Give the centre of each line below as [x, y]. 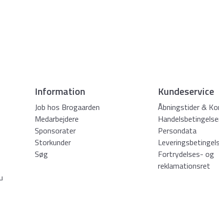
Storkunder [53, 142]
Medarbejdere [57, 119]
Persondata [177, 131]
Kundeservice [186, 91]
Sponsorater [55, 131]
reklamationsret [184, 166]
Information [60, 91]
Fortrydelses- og [186, 154]
